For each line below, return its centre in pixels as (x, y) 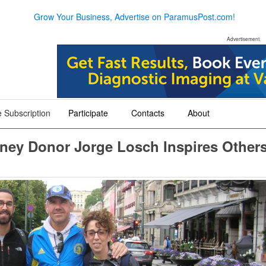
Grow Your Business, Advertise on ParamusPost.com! (134, 16)
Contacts (148, 113)
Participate (88, 113)
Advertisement (243, 39)
